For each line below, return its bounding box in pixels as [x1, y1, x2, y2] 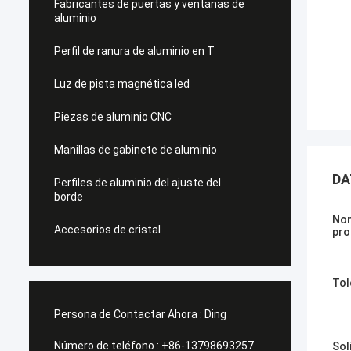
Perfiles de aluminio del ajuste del [54, 176, 221, 189]
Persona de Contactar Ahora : [54, 308, 202, 320]
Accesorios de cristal [54, 223, 161, 236]
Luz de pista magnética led [54, 78, 190, 90]
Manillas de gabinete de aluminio [54, 143, 217, 156]
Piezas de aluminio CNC [54, 110, 172, 123]
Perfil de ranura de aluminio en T [54, 45, 215, 57]
